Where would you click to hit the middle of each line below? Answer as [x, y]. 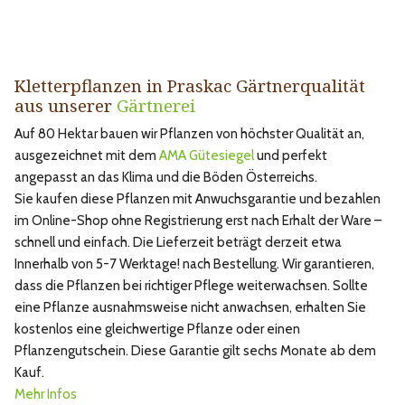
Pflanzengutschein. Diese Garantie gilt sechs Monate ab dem [195, 351]
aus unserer [66, 106]
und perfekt [291, 156]
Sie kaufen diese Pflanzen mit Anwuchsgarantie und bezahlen [198, 199]
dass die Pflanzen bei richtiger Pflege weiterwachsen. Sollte [191, 286]
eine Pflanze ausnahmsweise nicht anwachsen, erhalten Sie [190, 308]
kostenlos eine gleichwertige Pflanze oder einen [157, 330]
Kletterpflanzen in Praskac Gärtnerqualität [190, 86]
